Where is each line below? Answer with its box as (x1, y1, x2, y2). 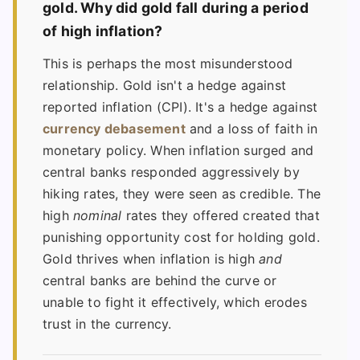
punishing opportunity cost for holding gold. (43, 228, 320, 245)
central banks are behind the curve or (43, 272, 277, 288)
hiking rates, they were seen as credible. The (43, 185, 321, 202)
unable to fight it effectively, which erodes (43, 293, 307, 310)
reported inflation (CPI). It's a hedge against (43, 98, 318, 115)
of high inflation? (43, 22, 163, 39)
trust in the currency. (43, 315, 172, 332)
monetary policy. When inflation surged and (43, 141, 314, 158)
